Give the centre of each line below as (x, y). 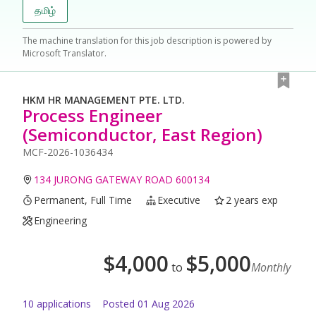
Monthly (271, 268)
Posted (119, 304)
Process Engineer (92, 116)
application (60, 304)
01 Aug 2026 (166, 304)
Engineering (61, 221)
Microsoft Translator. (65, 54)
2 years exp (252, 200)
